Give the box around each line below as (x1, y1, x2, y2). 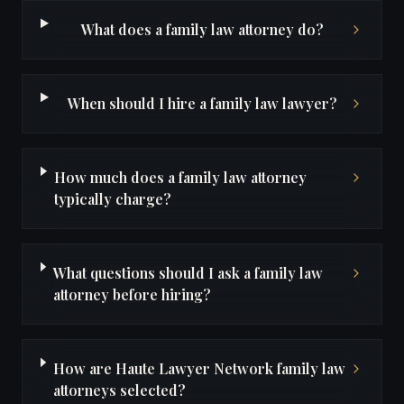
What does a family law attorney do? (80, 19, 324, 39)
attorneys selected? (52, 380, 186, 399)
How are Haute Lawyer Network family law (52, 358, 345, 378)
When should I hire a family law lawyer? (67, 93, 337, 113)
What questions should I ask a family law (52, 262, 323, 282)
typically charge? (53, 188, 171, 208)
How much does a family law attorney (53, 167, 307, 187)
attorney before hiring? (52, 284, 211, 304)
